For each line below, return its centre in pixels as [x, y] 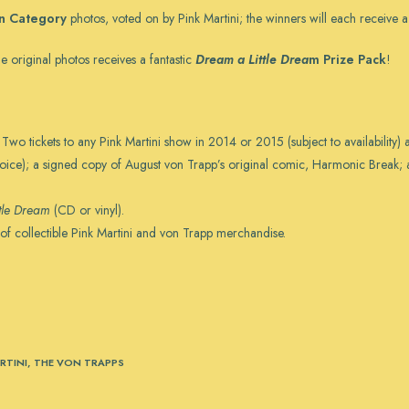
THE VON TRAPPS [79, 362]
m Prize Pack [347, 59]
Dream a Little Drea [252, 59]
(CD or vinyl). [87, 210]
